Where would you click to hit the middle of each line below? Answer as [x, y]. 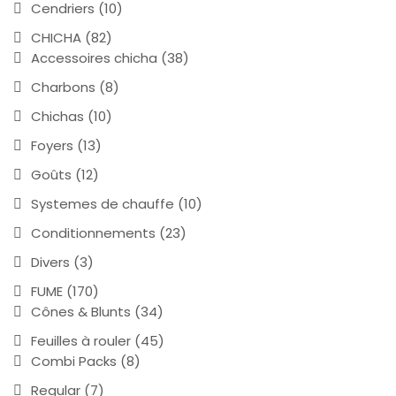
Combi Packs [74, 361]
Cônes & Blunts [81, 311]
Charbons [63, 87]
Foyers [52, 145]
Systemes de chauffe [103, 203]
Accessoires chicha [94, 57]
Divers [50, 262]
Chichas [57, 116]
